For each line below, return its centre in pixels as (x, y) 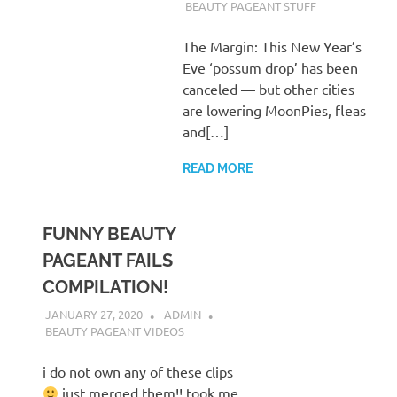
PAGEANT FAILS (108, 260)
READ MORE (217, 168)
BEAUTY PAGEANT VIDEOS (114, 331)
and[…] (205, 131)
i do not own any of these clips (138, 372)
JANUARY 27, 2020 (93, 315)
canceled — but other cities (268, 88)
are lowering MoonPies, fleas (274, 109)
